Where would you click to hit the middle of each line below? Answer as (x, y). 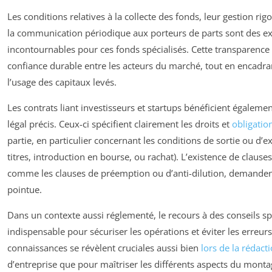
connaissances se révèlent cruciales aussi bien (104, 247)
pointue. (25, 189)
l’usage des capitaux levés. (62, 82)
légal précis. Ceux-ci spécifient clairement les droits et (120, 124)
